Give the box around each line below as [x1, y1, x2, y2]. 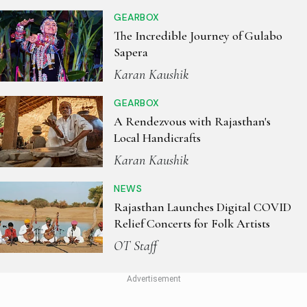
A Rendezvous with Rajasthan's [114, 114, 271, 130]
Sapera [114, 45, 148, 60]
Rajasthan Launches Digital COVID [114, 199, 291, 215]
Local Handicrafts [114, 130, 201, 146]
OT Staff [114, 238, 157, 255]
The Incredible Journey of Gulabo [114, 28, 282, 44]
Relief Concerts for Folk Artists [114, 216, 270, 232]
